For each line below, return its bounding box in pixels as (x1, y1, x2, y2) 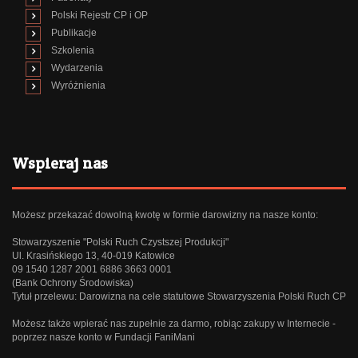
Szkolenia (51, 45, 94, 57)
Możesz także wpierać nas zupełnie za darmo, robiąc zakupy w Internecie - (12, 318, 336, 330)
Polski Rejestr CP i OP (51, 10, 148, 22)
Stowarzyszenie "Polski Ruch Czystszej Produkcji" (12, 237, 229, 249)
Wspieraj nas (12, 153, 108, 173)
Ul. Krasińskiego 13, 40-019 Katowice (12, 250, 175, 262)
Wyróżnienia (51, 80, 105, 92)
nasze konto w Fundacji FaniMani (50, 332, 195, 344)
